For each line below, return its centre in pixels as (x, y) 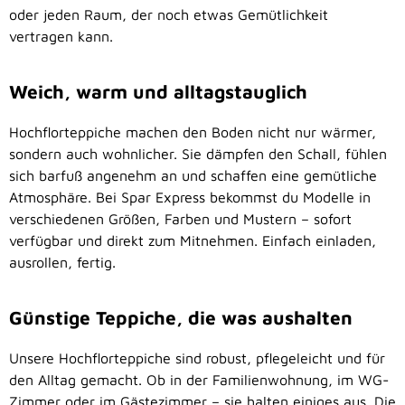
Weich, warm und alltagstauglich (158, 92)
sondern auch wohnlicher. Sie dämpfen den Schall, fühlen (198, 154)
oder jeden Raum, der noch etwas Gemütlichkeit (169, 15)
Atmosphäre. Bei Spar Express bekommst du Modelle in (190, 198)
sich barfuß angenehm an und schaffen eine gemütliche (193, 176)
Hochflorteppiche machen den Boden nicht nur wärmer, (193, 132)
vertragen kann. (61, 37)
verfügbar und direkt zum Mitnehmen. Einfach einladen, (193, 241)
